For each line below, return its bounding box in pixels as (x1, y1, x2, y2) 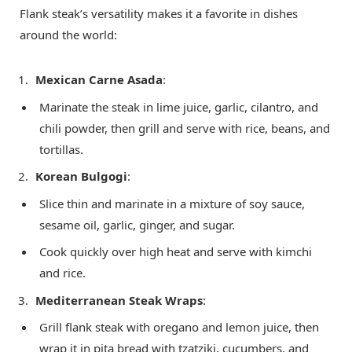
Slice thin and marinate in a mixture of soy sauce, (39, 195, 305, 211)
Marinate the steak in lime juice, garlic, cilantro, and (39, 98, 318, 115)
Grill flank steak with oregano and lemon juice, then (39, 319, 319, 335)
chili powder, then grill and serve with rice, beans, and (39, 119, 330, 136)
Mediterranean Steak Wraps (35, 291, 203, 308)
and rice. (39, 265, 86, 281)
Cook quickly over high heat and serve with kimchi (39, 244, 312, 260)
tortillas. (39, 141, 83, 157)
